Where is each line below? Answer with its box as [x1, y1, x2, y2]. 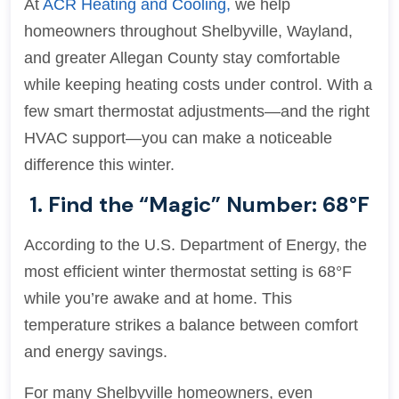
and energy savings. [24, 343, 167, 361]
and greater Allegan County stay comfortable [24, 49, 340, 67]
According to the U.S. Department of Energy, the [24, 236, 367, 254]
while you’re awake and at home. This [24, 289, 292, 307]
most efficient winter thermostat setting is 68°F [24, 263, 352, 281]
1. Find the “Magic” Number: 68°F [29, 191, 370, 218]
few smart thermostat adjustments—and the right [24, 102, 370, 120]
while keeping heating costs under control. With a [24, 76, 372, 94]
